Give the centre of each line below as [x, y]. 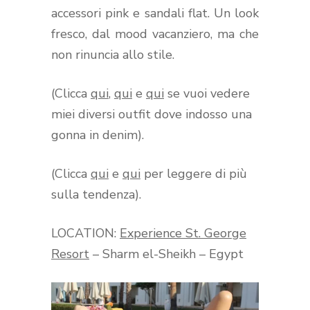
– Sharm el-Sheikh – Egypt [166, 254]
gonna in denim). [98, 135]
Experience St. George [183, 233]
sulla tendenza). [96, 194]
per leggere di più [194, 173]
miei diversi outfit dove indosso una [152, 114]
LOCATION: [85, 233]
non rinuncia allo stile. [113, 54]
